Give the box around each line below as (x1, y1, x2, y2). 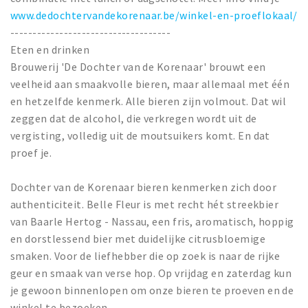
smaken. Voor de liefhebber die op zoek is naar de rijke (10, 249, 280, 263)
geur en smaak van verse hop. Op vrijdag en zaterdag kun (10, 266, 292, 280)
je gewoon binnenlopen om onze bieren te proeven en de (10, 283, 294, 298)
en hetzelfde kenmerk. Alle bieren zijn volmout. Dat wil (10, 94, 287, 109)
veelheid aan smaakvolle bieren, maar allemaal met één (10, 77, 290, 91)
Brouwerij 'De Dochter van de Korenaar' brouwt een (10, 60, 266, 74)
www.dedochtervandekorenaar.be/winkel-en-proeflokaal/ (10, 8, 298, 23)
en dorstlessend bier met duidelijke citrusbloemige (10, 232, 266, 246)
